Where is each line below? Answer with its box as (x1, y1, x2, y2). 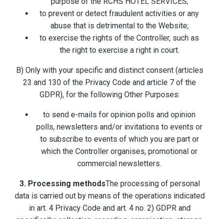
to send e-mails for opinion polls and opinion (43, 110, 196, 120)
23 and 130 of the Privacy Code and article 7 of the (23, 78, 196, 88)
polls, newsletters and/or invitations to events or (36, 122, 202, 132)
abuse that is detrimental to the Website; (50, 21, 189, 31)
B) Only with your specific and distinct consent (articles (16, 66, 203, 75)
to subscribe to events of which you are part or (40, 134, 199, 144)
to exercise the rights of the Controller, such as (40, 33, 199, 43)
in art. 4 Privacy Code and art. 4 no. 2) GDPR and (28, 203, 191, 213)
